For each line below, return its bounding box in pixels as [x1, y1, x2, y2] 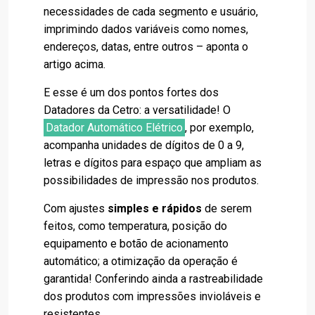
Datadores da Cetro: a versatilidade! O [44, 103, 231, 117]
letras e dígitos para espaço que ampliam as [44, 156, 262, 170]
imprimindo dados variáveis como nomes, [44, 22, 248, 37]
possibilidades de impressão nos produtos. [44, 174, 259, 188]
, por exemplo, [185, 121, 255, 135]
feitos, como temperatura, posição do [44, 219, 227, 233]
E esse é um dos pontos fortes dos [44, 86, 219, 100]
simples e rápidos [108, 202, 202, 216]
